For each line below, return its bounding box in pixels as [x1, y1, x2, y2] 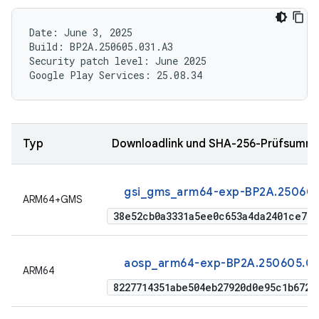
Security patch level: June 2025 [29, 54, 206, 68]
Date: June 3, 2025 [29, 26, 132, 39]
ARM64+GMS [23, 193, 83, 206]
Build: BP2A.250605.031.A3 [29, 40, 173, 53]
